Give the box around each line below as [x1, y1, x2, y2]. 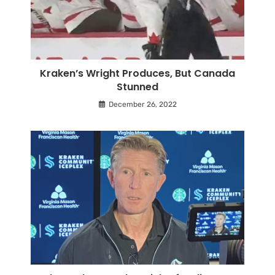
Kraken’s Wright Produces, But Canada [40, 66, 235, 81]
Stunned [117, 80, 158, 95]
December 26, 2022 [108, 100, 177, 109]
